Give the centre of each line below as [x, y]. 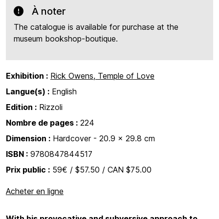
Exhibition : [27, 76]
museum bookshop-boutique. [66, 39]
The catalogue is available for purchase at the [96, 27]
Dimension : [28, 138]
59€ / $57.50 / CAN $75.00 [101, 170]
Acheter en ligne [35, 191]
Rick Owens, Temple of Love [102, 76]
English [63, 91]
